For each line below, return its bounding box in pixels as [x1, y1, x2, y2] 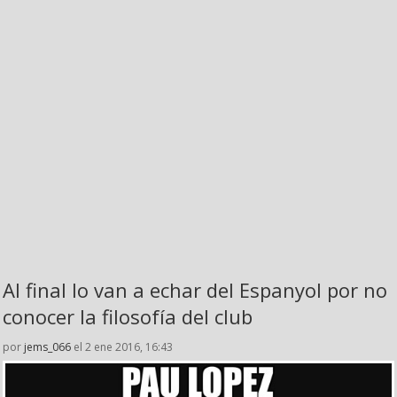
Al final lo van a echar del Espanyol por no [3, 276, 387, 304]
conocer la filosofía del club [3, 303, 253, 331]
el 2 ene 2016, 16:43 [71, 339, 173, 355]
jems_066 [24, 339, 71, 355]
